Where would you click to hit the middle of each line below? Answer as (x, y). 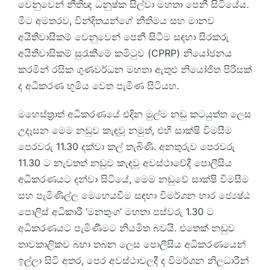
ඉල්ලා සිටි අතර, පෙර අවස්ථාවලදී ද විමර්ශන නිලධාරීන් (133, 261)
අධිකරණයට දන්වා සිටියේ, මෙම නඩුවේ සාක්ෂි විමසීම (133, 179)
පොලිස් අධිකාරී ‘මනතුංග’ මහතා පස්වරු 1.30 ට (116, 212)
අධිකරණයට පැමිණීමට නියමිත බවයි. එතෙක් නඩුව (127, 228)
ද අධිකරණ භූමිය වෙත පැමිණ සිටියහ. (99, 86)
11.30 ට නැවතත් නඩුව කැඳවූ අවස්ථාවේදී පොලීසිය (125, 163)
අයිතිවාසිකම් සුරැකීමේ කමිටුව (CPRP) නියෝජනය (125, 53)
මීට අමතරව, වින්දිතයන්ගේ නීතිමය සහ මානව (116, 21)
